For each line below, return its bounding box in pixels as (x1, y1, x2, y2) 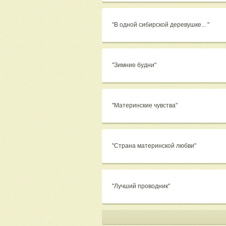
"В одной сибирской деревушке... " (112, 21, 211, 29)
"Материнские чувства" (112, 102, 179, 109)
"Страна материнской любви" (112, 142, 198, 150)
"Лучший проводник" (112, 183, 172, 190)
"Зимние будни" (112, 62, 158, 69)
